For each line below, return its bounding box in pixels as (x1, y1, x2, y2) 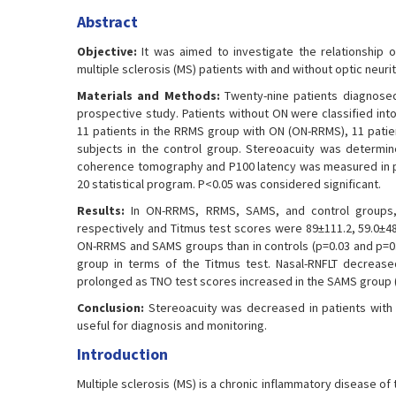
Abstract (77, 11, 138, 32)
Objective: (77, 43, 137, 59)
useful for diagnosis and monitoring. (77, 317, 267, 333)
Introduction (77, 344, 168, 364)
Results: (77, 202, 125, 218)
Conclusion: (77, 300, 144, 316)
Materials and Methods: (77, 88, 220, 103)
